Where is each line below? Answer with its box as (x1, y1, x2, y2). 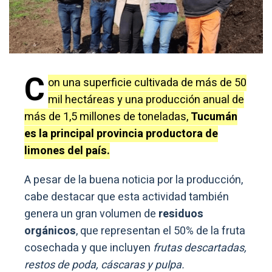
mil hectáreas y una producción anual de (48, 91, 244, 108)
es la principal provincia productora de (24, 125, 218, 142)
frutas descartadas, (151, 239, 246, 256)
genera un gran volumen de (24, 205, 156, 222)
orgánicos (24, 222, 76, 239)
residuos (156, 205, 203, 222)
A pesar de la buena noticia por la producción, (24, 171, 243, 188)
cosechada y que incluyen (24, 239, 151, 256)
